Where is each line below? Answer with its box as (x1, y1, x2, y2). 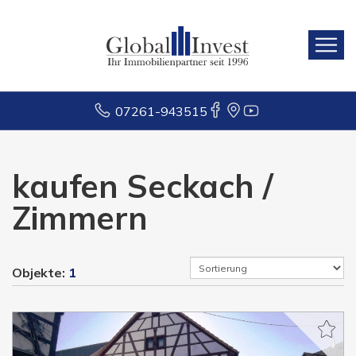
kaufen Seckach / (12, 166, 273, 206)
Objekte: (12, 265, 68, 281)
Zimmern (12, 198, 148, 238)
